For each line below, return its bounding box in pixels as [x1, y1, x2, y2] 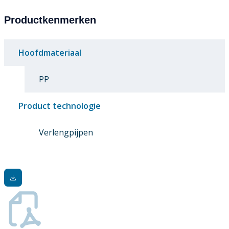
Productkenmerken [4, 14, 96, 26]
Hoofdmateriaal [18, 47, 81, 59]
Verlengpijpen [39, 127, 93, 139]
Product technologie [18, 100, 101, 112]
